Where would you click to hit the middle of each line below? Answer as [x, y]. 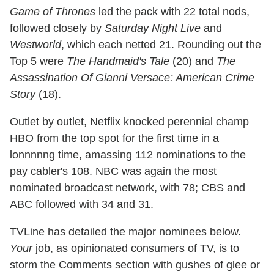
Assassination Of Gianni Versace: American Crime [132, 78]
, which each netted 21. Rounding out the [161, 45]
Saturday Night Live [153, 28]
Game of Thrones [53, 12]
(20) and [193, 61]
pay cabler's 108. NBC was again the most [113, 172]
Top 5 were [38, 61]
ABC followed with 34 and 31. [82, 205]
